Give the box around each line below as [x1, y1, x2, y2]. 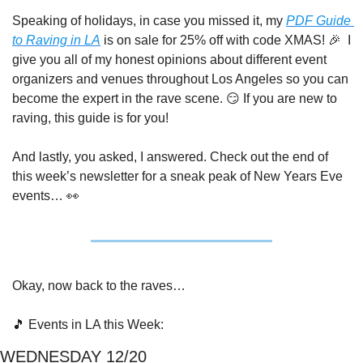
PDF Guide [286, 14, 351, 28]
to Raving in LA [12, 33, 100, 47]
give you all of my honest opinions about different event [12, 53, 327, 66]
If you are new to [240, 92, 337, 105]
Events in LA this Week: [25, 318, 164, 331]
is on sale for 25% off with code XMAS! [100, 33, 328, 47]
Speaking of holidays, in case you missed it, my [12, 14, 286, 28]
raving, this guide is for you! [12, 111, 169, 125]
